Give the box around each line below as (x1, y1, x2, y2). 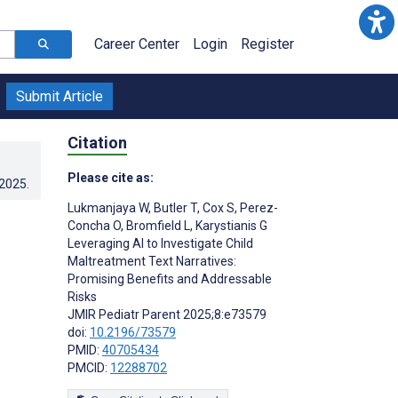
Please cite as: (68, 170, 154, 185)
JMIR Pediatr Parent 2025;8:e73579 (68, 306, 267, 322)
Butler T (151, 200, 197, 215)
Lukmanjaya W (68, 200, 148, 215)
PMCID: (68, 360, 110, 375)
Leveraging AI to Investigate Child (68, 235, 253, 251)
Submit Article (16, 88, 103, 105)
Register (241, 36, 294, 52)
